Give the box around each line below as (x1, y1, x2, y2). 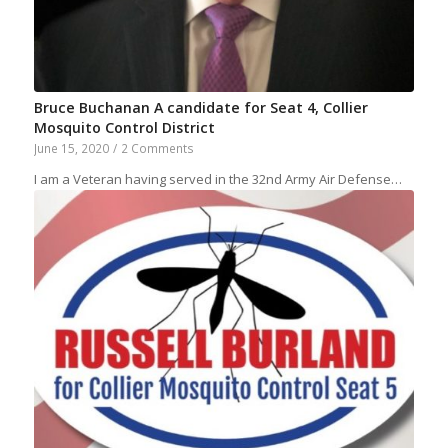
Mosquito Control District (33, 118, 215, 138)
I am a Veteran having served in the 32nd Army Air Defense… (33, 170, 402, 189)
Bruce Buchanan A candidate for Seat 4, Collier (33, 98, 368, 118)
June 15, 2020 (33, 140, 109, 157)
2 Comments (120, 140, 194, 157)
